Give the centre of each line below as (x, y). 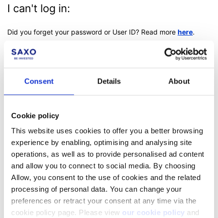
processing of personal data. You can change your (96, 189)
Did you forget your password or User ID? (74, 32)
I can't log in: (39, 8)
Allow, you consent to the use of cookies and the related (106, 178)
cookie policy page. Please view (67, 213)
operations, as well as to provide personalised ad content (108, 154)
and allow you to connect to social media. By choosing (103, 166)
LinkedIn (49, 94)
